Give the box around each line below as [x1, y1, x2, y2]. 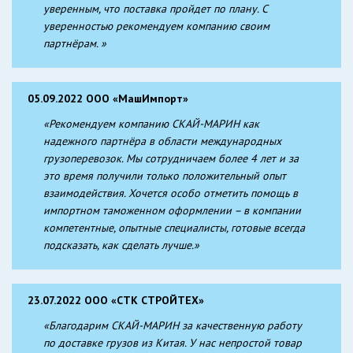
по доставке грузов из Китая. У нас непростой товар [43, 335, 302, 350]
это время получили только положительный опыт [43, 168, 286, 183]
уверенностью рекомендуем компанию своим [43, 18, 269, 33]
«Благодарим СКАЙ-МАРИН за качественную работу [43, 318, 302, 333]
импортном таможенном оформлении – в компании [43, 203, 301, 217]
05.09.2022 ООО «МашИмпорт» [28, 91, 188, 106]
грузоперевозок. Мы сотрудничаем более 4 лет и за [43, 150, 299, 165]
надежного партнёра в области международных [43, 133, 281, 148]
